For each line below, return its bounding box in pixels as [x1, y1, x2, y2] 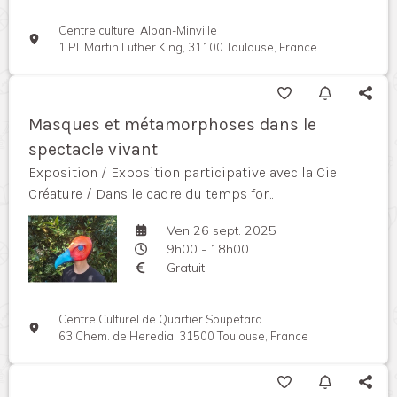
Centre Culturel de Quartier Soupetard [58, 312, 263, 327]
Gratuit [166, 259, 205, 276]
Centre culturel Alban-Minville [58, 23, 218, 38]
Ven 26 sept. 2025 [166, 222, 276, 238]
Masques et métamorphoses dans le [28, 114, 316, 136]
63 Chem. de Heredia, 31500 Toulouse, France [58, 329, 309, 344]
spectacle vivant [28, 139, 158, 160]
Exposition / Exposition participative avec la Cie [28, 164, 337, 182]
